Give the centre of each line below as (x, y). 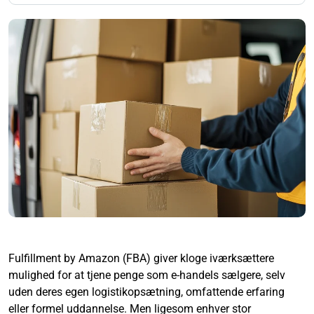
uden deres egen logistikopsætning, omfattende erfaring (146, 292)
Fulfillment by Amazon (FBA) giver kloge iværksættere (141, 258)
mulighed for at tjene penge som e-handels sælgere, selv (147, 275)
